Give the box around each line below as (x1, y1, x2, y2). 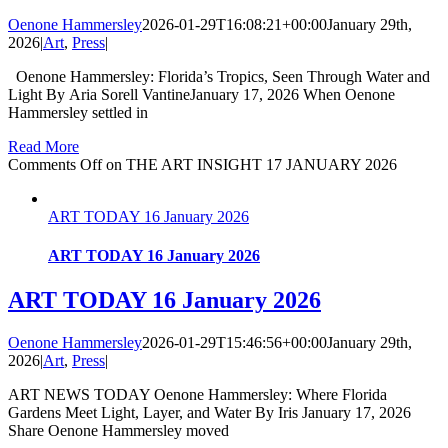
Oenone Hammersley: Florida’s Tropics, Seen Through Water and (8, 68, 430, 86)
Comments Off (8, 156, 102, 174)
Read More (8, 138, 79, 156)
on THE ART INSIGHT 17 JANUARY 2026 (102, 156, 397, 174)
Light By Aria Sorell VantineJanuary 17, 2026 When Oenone (8, 86, 395, 104)
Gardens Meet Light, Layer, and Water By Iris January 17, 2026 (8, 403, 411, 421)
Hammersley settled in (8, 104, 148, 122)
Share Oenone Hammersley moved (8, 421, 229, 439)
